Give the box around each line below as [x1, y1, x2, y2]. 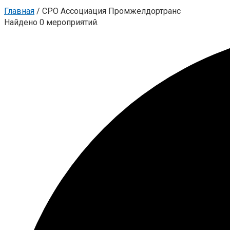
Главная [4, 6, 34, 16]
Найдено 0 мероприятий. [4, 17, 99, 27]
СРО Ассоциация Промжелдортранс [42, 6, 181, 16]
